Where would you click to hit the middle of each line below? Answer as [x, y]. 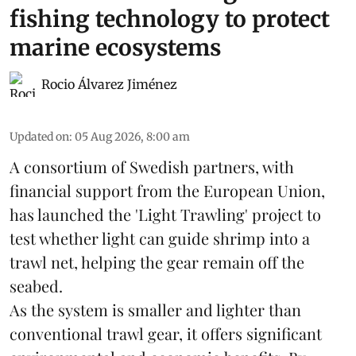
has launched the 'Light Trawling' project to [165, 214]
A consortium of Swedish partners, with [152, 166]
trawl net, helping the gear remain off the [157, 261]
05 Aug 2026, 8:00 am [132, 136]
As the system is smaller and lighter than [155, 309]
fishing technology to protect [170, 19]
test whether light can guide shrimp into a [160, 238]
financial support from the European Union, [167, 190]
